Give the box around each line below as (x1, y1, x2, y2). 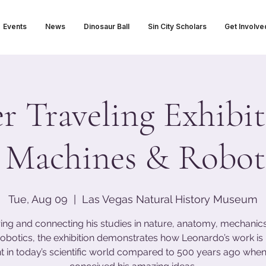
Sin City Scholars (147, 22, 207, 31)
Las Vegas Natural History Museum (82, 193, 258, 205)
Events (2, 22, 27, 31)
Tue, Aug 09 (8, 193, 68, 205)
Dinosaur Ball (83, 22, 129, 31)
